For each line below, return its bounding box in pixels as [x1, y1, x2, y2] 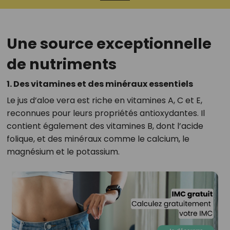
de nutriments [6, 54, 117, 74]
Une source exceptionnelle [6, 33, 212, 54]
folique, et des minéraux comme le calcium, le [6, 133, 189, 145]
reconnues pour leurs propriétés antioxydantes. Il [6, 107, 205, 119]
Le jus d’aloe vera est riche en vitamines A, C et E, [6, 94, 202, 106]
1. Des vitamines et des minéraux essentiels [6, 78, 193, 90]
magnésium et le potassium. [6, 146, 120, 158]
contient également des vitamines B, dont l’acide [6, 120, 203, 132]
